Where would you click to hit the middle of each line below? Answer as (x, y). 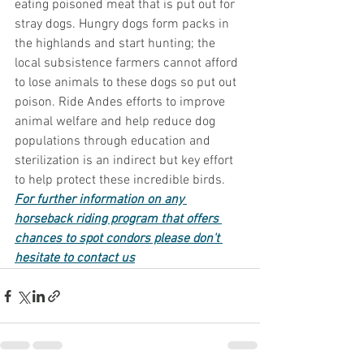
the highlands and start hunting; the (117, 44)
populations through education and (114, 142)
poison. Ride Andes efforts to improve (121, 103)
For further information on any (101, 200)
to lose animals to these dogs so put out (127, 83)
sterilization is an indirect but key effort (126, 161)
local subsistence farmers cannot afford (128, 64)
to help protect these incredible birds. (123, 181)
